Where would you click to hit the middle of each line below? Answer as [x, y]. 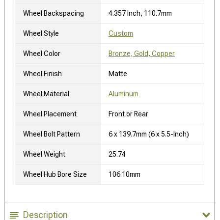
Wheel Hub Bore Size [55, 174]
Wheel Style [41, 33]
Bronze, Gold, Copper [142, 53]
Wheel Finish [42, 73]
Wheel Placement [50, 114]
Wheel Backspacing [54, 13]
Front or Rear [128, 114]
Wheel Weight [44, 154]
